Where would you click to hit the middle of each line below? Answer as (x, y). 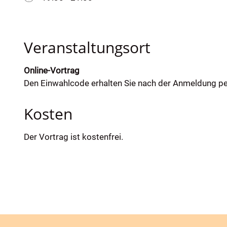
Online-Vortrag (51, 71)
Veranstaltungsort (87, 48)
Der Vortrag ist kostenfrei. (73, 137)
